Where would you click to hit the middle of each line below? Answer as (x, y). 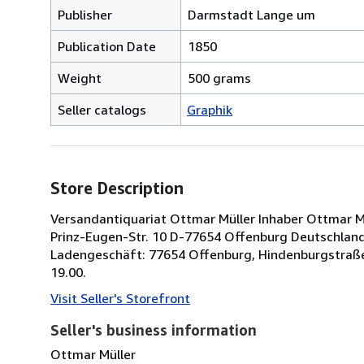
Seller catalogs (102, 109)
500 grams (219, 78)
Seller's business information (154, 329)
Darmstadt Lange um (251, 14)
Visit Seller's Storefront (120, 298)
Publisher (85, 14)
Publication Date (107, 46)
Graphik (210, 109)
